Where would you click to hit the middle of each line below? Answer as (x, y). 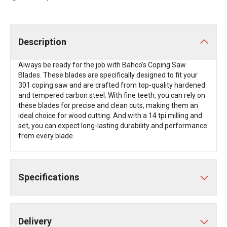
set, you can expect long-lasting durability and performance (113, 126)
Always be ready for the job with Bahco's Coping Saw (102, 65)
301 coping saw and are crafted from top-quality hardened (112, 85)
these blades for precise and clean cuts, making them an (108, 105)
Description (42, 42)
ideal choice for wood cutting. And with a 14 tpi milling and (110, 116)
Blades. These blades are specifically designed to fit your (108, 75)
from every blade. (46, 136)
